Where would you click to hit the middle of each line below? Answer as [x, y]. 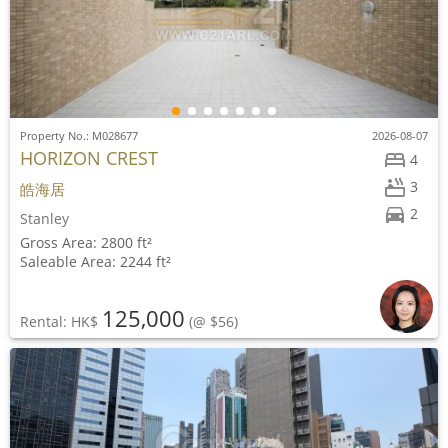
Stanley [44, 218]
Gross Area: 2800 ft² [86, 242]
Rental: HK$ [61, 321]
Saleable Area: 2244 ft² [95, 261]
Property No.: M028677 [79, 135]
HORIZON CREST [89, 158]
